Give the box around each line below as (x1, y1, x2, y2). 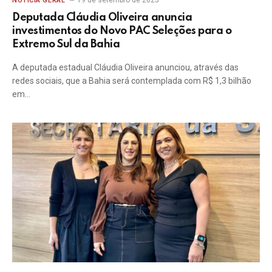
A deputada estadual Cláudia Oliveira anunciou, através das (12, 63, 239, 72)
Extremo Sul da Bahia (12, 39, 120, 50)
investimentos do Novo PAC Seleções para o (12, 25, 232, 36)
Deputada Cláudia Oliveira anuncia (12, 12, 192, 23)
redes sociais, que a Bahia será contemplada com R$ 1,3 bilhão (12, 76, 251, 86)
